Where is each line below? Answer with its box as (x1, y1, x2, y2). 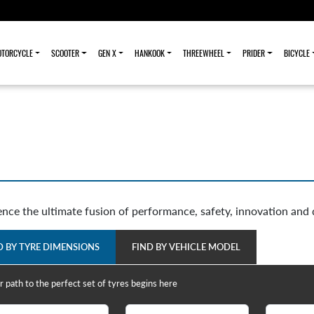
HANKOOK (134, 46, 165, 59)
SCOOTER (51, 46, 80, 59)
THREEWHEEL (183, 46, 225, 59)
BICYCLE (283, 46, 310, 59)
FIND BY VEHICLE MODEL (132, 241, 240, 253)
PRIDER (243, 46, 266, 59)
